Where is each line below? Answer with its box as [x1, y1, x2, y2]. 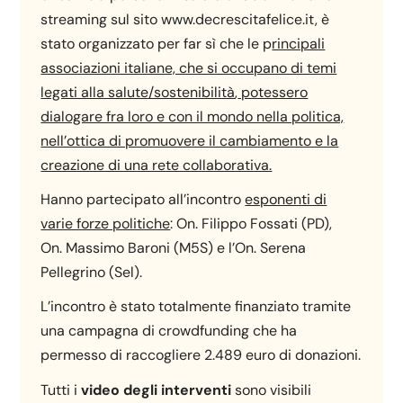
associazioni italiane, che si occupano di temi [40, 58, 337, 78]
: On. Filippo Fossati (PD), [170, 214, 333, 234]
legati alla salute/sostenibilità [40, 83, 236, 103]
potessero [237, 83, 309, 103]
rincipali [272, 34, 326, 54]
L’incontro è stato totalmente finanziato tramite [40, 297, 352, 317]
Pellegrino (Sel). [40, 263, 143, 282]
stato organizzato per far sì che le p [40, 34, 273, 54]
